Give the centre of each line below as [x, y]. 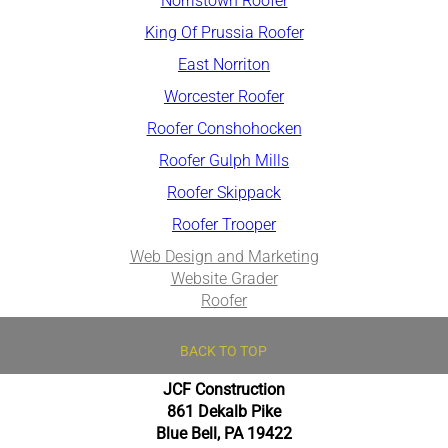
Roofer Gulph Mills [224, 160]
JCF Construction [224, 389]
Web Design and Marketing [224, 256]
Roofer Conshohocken [224, 128]
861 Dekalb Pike [224, 411]
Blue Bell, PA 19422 [224, 433]
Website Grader [224, 278]
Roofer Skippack [224, 192]
